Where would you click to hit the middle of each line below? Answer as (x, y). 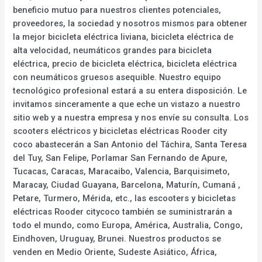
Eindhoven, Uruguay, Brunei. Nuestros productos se (117, 238)
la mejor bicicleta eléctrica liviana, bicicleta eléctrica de (123, 37)
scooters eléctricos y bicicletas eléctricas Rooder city (120, 131)
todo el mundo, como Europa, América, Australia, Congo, (128, 225)
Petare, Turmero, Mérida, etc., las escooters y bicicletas (125, 198)
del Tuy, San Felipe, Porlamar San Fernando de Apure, (120, 158)
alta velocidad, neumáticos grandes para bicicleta (113, 50)
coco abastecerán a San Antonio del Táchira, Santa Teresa (130, 144)
